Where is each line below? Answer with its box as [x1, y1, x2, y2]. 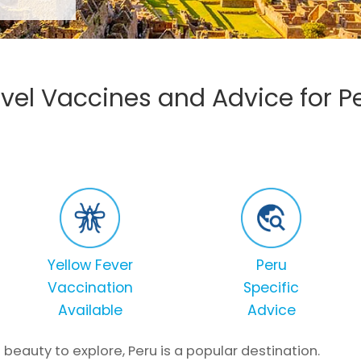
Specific [243, 277, 299, 297]
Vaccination [47, 277, 133, 297]
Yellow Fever [47, 255, 133, 275]
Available [57, 300, 122, 320]
